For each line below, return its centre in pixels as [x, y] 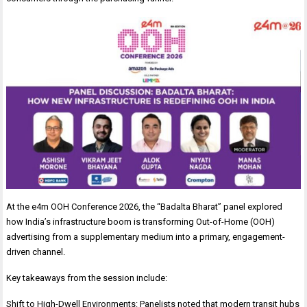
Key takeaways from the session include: [87, 278]
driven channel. [36, 252]
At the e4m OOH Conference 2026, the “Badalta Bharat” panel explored [145, 207]
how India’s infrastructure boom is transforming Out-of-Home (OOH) [141, 222]
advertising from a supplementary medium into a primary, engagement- [146, 237]
